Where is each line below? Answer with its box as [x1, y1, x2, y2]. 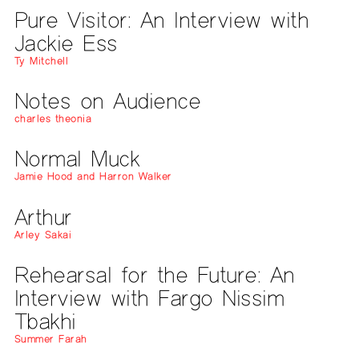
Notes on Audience [14, 87, 201, 115]
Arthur [14, 202, 72, 231]
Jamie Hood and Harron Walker [14, 170, 172, 184]
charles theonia [14, 112, 92, 126]
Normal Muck [14, 144, 140, 173]
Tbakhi [14, 307, 76, 336]
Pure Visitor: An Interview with [14, 5, 309, 34]
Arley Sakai [14, 228, 72, 241]
